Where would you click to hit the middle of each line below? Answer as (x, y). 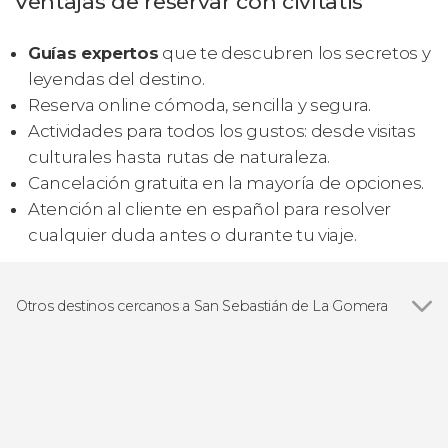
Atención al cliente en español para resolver (209, 209)
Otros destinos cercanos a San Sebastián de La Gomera (202, 306)
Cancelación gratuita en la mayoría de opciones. (226, 183)
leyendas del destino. (116, 79)
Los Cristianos (87, 410)
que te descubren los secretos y (294, 53)
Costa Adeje (82, 386)
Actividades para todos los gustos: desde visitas (222, 131)
